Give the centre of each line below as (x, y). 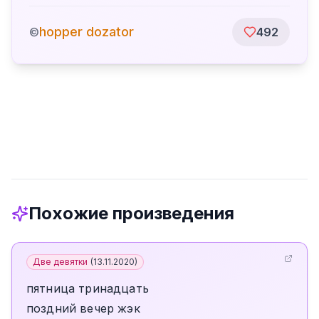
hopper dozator (87, 32)
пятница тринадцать (88, 288)
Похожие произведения (131, 213)
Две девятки (60, 262)
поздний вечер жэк (83, 308)
